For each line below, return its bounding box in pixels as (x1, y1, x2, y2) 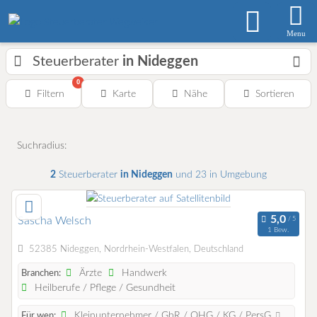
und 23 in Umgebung (173, 169, 267, 180)
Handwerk (119, 268, 168, 279)
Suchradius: (17, 140, 67, 151)
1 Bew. (267, 226, 289, 234)
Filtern (36, 88, 64, 99)
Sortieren (255, 88, 294, 99)
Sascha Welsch (18, 215, 91, 226)
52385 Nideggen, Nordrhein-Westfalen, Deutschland (28, 245, 243, 255)
